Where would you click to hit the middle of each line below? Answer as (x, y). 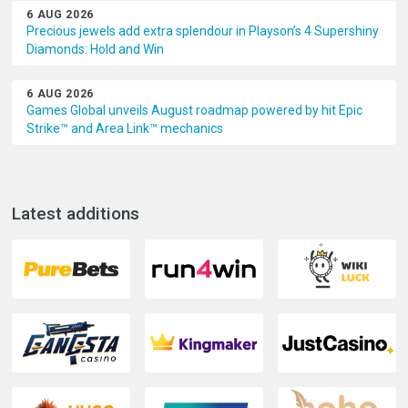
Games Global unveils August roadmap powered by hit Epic (195, 110)
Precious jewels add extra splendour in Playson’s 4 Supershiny (203, 31)
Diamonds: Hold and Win (96, 49)
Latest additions (76, 214)
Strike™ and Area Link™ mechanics (125, 128)
